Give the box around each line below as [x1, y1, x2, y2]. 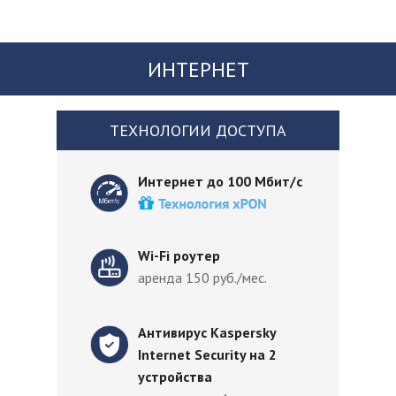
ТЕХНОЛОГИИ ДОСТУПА [110, 120, 286, 141]
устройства [138, 368, 212, 385]
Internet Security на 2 [138, 346, 277, 363]
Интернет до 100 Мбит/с [138, 172, 306, 190]
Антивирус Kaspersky [138, 324, 276, 341]
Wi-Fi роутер [138, 247, 224, 264]
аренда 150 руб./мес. [138, 269, 270, 286]
